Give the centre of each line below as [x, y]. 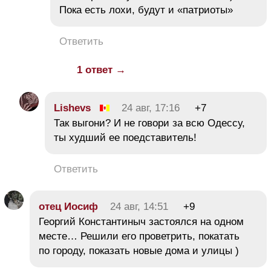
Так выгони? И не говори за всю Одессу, [149, 123]
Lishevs [72, 108]
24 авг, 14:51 [139, 207]
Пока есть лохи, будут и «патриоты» [146, 10]
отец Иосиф [68, 207]
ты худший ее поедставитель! [125, 138]
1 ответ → [101, 70]
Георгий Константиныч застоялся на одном [141, 222]
